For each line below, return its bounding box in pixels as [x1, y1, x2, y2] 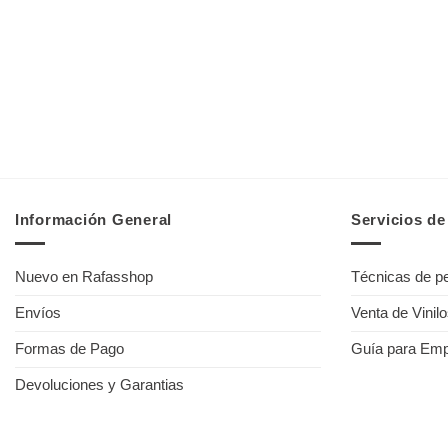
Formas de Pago [15, 341, 124, 358]
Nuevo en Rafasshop [15, 269, 153, 286]
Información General [15, 212, 173, 229]
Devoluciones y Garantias [15, 377, 184, 394]
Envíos [15, 305, 61, 322]
